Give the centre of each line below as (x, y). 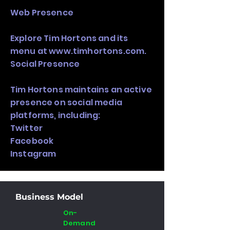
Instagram (33, 154)
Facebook (32, 141)
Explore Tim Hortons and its (69, 38)
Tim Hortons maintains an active (81, 90)
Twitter (27, 128)
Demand (79, 223)
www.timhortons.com (97, 51)
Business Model (49, 197)
